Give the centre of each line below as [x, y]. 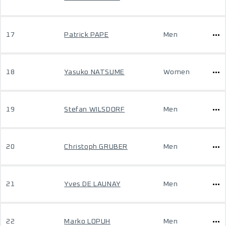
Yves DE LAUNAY [92, 184]
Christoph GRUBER [96, 147]
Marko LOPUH [87, 221]
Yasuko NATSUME [94, 72]
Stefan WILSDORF [95, 109]
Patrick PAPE [87, 35]
